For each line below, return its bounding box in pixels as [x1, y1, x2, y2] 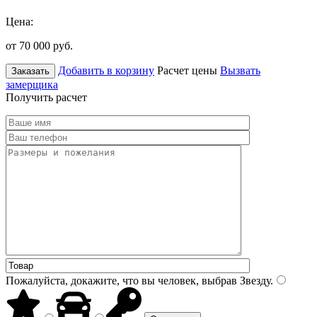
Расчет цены [157, 64, 217, 76]
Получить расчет [6, 91, 87, 103]
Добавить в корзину [58, 64, 154, 76]
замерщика [6, 78, 58, 91]
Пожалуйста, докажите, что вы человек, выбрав [6, 274, 237, 287]
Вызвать [220, 64, 260, 76]
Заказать [11, 65, 50, 76]
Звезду [237, 274, 270, 287]
